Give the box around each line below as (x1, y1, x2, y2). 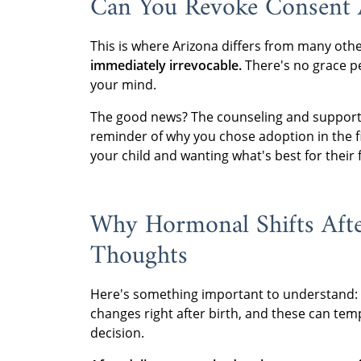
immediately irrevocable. (90, 56, 242, 74)
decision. (90, 324, 144, 342)
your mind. (90, 76, 160, 93)
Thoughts (90, 234, 188, 279)
